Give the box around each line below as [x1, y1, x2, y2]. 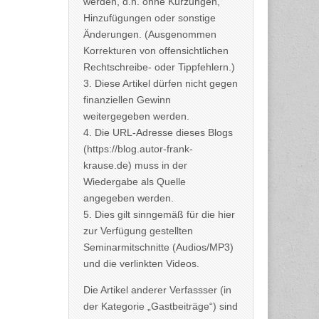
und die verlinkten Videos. [83, 258, 199, 270]
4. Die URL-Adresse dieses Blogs [83, 127, 233, 139]
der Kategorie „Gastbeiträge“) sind [83, 300, 238, 313]
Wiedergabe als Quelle [83, 176, 186, 188]
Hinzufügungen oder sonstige [83, 12, 216, 24]
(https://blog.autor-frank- [83, 143, 193, 155]
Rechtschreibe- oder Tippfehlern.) [83, 61, 235, 73]
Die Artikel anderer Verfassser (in [83, 284, 231, 296]
